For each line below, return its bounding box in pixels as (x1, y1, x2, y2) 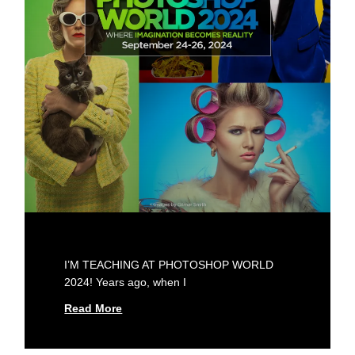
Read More (64, 301, 123, 315)
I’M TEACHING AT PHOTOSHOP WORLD (64, 258, 274, 271)
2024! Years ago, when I (64, 275, 187, 288)
